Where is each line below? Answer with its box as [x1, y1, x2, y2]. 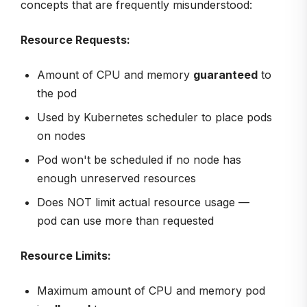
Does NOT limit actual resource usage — [37, 195, 249, 209]
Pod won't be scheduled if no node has [37, 152, 241, 167]
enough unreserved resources [37, 171, 196, 185]
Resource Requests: [21, 32, 130, 47]
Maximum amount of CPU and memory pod [37, 283, 265, 297]
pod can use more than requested [37, 213, 214, 228]
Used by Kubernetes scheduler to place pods [37, 110, 272, 124]
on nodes [37, 128, 86, 143]
